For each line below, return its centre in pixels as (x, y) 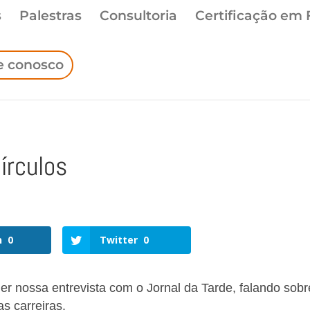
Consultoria (138, 16)
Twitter (119, 239)
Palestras (51, 16)
